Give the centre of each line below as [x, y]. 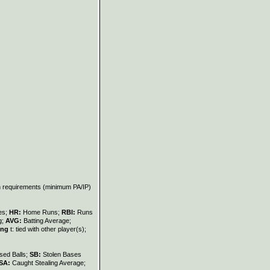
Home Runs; [42, 212]
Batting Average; [47, 220]
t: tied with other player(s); [47, 229]
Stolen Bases [62, 254]
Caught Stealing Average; [49, 262]
